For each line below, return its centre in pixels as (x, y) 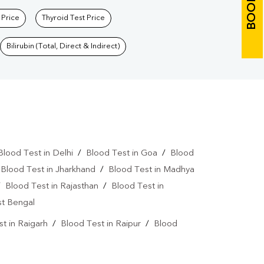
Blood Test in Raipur (100, 225)
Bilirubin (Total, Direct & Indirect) (63, 47)
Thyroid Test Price (73, 18)
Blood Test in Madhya (151, 170)
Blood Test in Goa (121, 154)
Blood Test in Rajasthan (52, 187)
